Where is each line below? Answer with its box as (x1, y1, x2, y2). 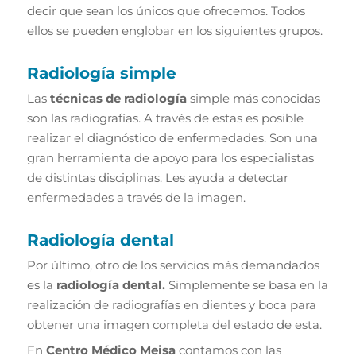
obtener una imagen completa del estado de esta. (26, 316, 322, 332)
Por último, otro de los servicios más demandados (26, 257, 319, 273)
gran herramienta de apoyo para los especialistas (26, 149, 314, 165)
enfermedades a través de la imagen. (26, 189, 246, 205)
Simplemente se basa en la (164, 277, 328, 292)
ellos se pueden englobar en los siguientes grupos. (26, 22, 323, 38)
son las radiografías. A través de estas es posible (26, 110, 304, 126)
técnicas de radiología (49, 90, 187, 106)
